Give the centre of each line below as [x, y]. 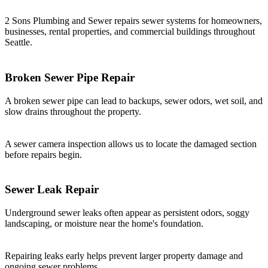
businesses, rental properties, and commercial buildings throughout [130, 32]
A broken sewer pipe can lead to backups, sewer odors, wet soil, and [134, 100]
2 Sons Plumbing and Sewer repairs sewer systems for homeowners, [133, 21]
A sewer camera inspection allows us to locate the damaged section [131, 144]
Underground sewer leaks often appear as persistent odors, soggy [127, 213]
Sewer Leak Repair [52, 190]
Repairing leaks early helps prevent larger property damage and [124, 256]
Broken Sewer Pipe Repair [70, 77]
